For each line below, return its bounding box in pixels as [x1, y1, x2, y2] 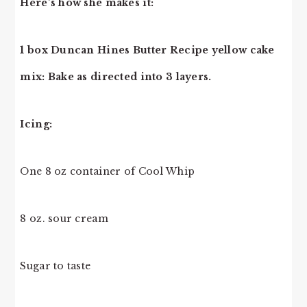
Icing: [20, 118, 58, 131]
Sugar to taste [20, 260, 91, 273]
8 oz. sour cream [20, 212, 108, 225]
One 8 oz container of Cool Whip [20, 165, 195, 178]
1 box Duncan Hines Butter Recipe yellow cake [20, 44, 275, 57]
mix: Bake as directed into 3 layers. [20, 71, 218, 84]
